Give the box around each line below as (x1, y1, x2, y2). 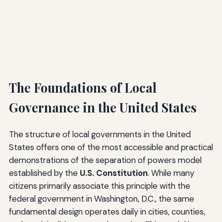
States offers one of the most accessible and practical (8, 141, 213, 153)
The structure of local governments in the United (8, 128, 191, 140)
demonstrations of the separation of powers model (8, 154, 202, 166)
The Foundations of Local (8, 79, 157, 96)
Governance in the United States (8, 99, 197, 115)
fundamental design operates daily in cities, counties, (8, 206, 205, 217)
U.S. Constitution (79, 167, 148, 178)
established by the (8, 167, 80, 178)
